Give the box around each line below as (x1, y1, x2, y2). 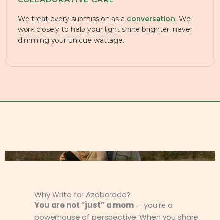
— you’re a (134, 200, 173, 210)
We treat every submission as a (18, 14, 127, 23)
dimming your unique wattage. (18, 36, 124, 45)
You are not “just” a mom (34, 200, 134, 210)
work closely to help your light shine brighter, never (18, 25, 192, 34)
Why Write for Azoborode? (34, 190, 131, 200)
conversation (127, 14, 175, 23)
